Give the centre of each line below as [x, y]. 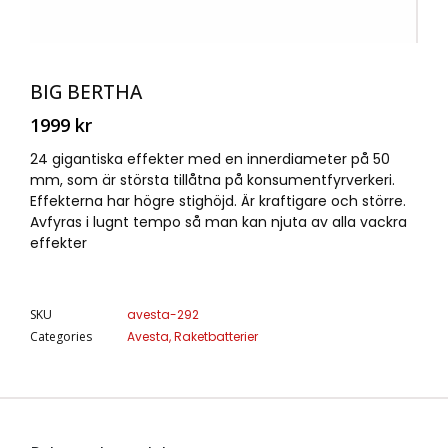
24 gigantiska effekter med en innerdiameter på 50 [210, 158]
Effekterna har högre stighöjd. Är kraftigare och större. [218, 200]
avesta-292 [163, 314]
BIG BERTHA [86, 91]
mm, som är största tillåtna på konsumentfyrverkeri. [212, 179]
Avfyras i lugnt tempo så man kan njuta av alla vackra [218, 221]
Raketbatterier [216, 336]
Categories [61, 336]
